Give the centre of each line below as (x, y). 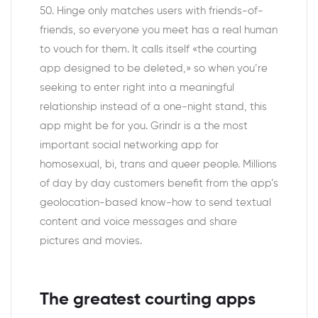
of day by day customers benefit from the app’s (159, 183)
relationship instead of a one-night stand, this (153, 106)
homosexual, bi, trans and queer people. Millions (158, 164)
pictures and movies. (91, 241)
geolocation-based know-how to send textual (155, 202)
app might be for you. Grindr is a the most (144, 126)
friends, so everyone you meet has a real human (159, 30)
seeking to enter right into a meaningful (137, 87)
